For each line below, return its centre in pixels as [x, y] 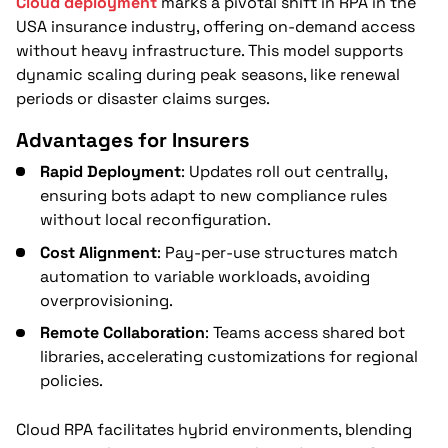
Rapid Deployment [110, 171]
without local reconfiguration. [155, 219]
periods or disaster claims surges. [143, 98]
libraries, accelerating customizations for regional [229, 357]
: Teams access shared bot [305, 333]
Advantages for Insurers [132, 140]
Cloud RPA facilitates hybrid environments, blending [214, 430]
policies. [71, 381]
